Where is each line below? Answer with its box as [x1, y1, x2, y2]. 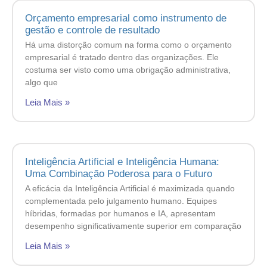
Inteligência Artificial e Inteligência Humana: [25, 156, 219, 168]
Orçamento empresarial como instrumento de [25, 13, 226, 24]
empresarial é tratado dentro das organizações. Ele [25, 52, 219, 63]
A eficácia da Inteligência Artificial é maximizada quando [25, 184, 235, 194]
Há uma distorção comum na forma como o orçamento [25, 40, 232, 50]
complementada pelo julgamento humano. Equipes [25, 196, 217, 206]
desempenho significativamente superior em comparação [25, 221, 241, 231]
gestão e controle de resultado [25, 24, 160, 36]
